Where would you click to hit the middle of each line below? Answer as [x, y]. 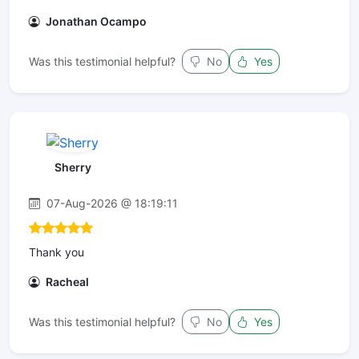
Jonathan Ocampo [95, 22]
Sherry [73, 167]
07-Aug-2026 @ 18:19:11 [111, 203]
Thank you [56, 252]
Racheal [66, 281]
